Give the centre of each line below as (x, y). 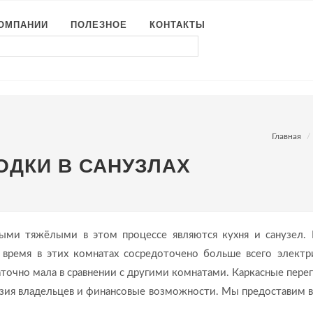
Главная (286, 136)
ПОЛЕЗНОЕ (99, 25)
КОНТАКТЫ (177, 25)
